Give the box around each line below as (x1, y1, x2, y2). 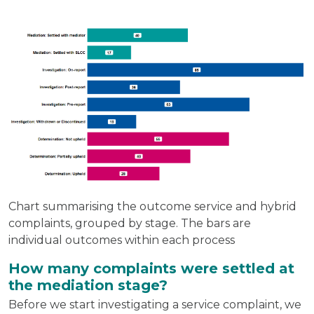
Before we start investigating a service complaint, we (8, 297, 301, 311)
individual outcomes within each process (8, 233, 235, 247)
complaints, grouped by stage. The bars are (8, 216, 251, 230)
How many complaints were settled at (8, 259, 294, 277)
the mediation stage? (8, 276, 168, 294)
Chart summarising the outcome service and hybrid (8, 199, 296, 213)
